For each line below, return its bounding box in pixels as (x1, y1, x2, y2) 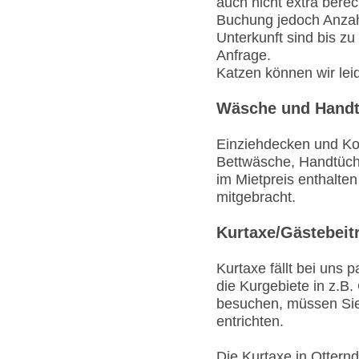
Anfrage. (216, 46, 271, 63)
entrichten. (216, 313, 284, 329)
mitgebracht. (216, 188, 296, 205)
